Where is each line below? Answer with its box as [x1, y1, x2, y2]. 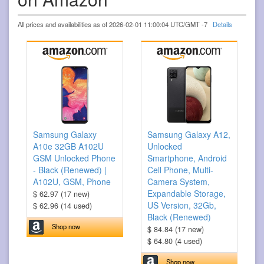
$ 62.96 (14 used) [33, 200, 92, 212]
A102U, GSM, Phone [33, 176, 111, 188]
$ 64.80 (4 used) [147, 236, 202, 247]
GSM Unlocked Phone [33, 152, 115, 164]
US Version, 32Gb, [147, 199, 216, 212]
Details [213, 19, 232, 29]
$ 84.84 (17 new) [147, 224, 204, 235]
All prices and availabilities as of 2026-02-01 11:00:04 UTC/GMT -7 [18, 19, 213, 29]
